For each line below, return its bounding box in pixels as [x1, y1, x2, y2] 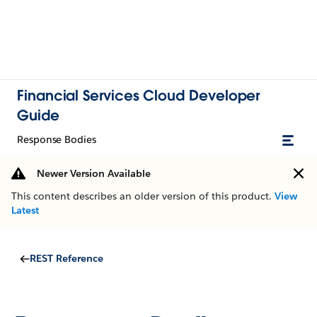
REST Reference [30, 252, 103, 265]
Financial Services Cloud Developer [17, 86, 260, 105]
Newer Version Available [37, 167, 151, 180]
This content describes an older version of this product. [11, 190, 275, 202]
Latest [11, 204, 39, 217]
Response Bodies [17, 133, 96, 146]
